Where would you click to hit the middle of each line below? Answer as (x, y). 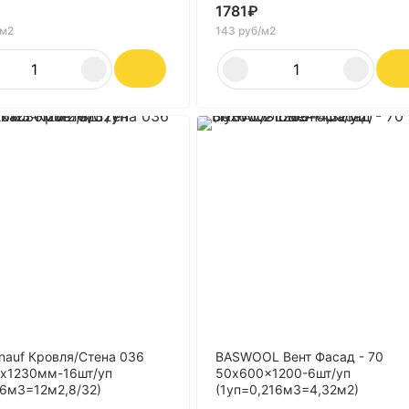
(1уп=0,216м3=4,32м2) (287, 389)
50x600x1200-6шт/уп (283, 373)
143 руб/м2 (246, 31)
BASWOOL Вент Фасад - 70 (299, 357)
